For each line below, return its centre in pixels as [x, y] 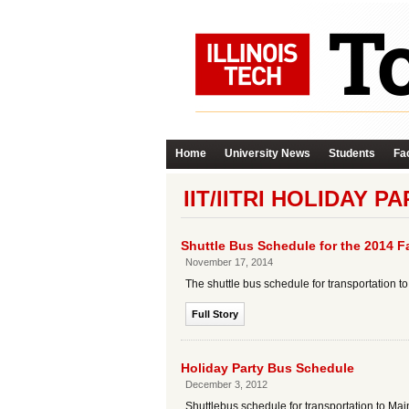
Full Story [215, 314]
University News [267, 153]
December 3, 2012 [226, 384]
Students [352, 153]
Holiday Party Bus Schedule [267, 368]
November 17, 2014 [229, 262]
